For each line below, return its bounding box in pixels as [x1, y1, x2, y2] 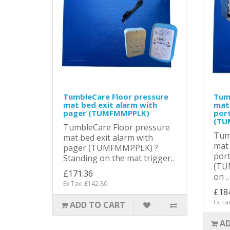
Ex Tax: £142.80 [63, 179, 107, 188]
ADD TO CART [69, 199, 125, 210]
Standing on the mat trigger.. [63, 152, 174, 164]
